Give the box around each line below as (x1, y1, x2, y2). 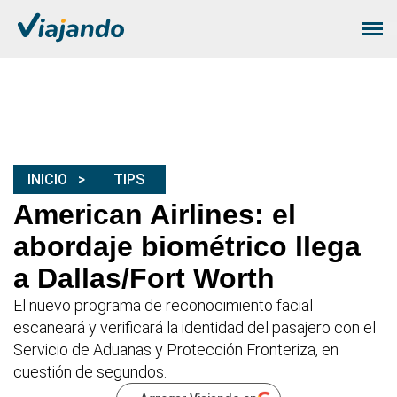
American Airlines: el (13, 198, 296, 231)
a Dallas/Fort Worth (13, 262, 275, 295)
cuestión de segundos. (13, 362, 167, 382)
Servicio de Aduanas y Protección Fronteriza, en (13, 340, 339, 360)
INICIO (27, 171, 67, 189)
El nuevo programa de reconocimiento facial (13, 296, 313, 315)
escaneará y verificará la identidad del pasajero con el (13, 318, 376, 338)
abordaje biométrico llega (13, 230, 361, 263)
